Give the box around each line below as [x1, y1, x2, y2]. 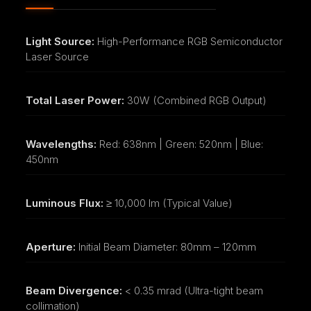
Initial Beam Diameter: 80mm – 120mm [75, 239, 256, 253]
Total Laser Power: [25, 93, 124, 107]
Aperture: [25, 239, 76, 253]
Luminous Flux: [25, 196, 103, 210]
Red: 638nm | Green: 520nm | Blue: [96, 137, 263, 151]
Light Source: [25, 34, 94, 48]
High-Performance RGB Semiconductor [94, 34, 283, 48]
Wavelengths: [25, 137, 96, 151]
